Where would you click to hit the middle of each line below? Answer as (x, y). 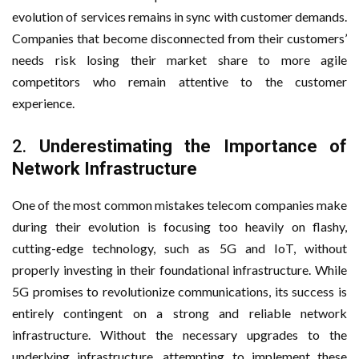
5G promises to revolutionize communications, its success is (179, 291)
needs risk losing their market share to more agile (179, 59)
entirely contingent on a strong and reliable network (179, 313)
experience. (43, 103)
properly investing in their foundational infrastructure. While (179, 269)
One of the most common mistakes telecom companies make (179, 204)
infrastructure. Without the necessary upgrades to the (179, 334)
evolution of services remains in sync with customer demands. (179, 16)
